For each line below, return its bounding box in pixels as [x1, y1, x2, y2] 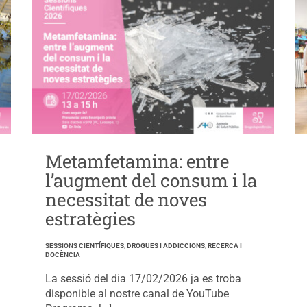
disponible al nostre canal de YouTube [45, 286, 229, 300]
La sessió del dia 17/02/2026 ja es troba [45, 271, 241, 285]
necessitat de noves [45, 187, 207, 211]
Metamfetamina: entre [45, 149, 229, 173]
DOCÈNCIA [45, 250, 80, 258]
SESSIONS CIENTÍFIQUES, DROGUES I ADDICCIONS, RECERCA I [45, 241, 242, 249]
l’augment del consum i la [45, 168, 257, 192]
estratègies [45, 206, 136, 230]
